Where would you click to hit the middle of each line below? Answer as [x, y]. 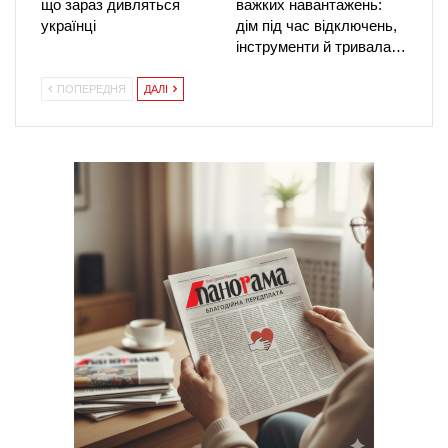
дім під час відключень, [316, 25]
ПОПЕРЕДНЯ [90, 88]
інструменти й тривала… [321, 46]
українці [68, 25]
